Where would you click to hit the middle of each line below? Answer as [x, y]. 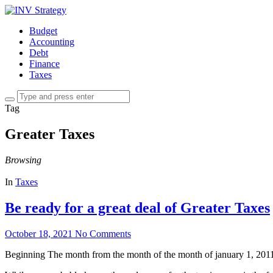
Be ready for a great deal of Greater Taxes [137, 207]
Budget [43, 31]
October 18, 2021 [39, 233]
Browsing [23, 160]
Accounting [52, 42]
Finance [44, 64]
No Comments [103, 233]
